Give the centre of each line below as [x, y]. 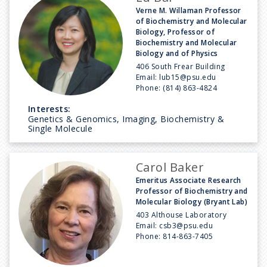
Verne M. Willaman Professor [189, 10]
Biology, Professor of [176, 32]
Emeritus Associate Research [189, 180]
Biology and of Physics [177, 53]
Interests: [49, 108]
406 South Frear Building [181, 66]
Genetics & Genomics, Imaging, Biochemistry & [126, 119]
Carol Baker [170, 167]
